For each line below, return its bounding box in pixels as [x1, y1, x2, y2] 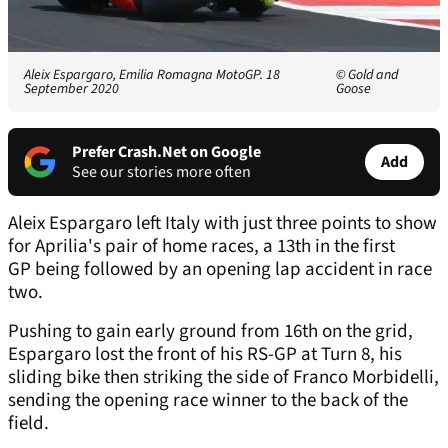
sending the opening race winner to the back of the [8, 387, 408, 415]
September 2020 [24, 79, 119, 100]
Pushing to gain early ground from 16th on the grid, [8, 318, 413, 346]
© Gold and [335, 65, 398, 86]
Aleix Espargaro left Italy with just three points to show [8, 210, 437, 238]
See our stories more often [72, 161, 251, 184]
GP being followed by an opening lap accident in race [8, 256, 432, 284]
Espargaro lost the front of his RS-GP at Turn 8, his [8, 341, 402, 369]
